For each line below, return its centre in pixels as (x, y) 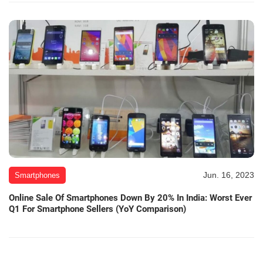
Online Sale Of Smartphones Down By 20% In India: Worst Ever (130, 198)
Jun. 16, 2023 (229, 175)
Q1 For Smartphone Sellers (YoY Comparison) (97, 209)
